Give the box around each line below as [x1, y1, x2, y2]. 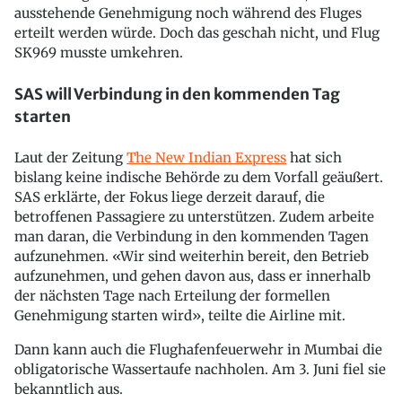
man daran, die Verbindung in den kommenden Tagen [14, 228, 369, 246]
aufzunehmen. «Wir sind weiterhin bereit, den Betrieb [14, 248, 369, 266]
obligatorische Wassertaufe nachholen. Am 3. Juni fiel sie [14, 361, 386, 379]
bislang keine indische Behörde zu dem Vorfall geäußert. [14, 169, 383, 187]
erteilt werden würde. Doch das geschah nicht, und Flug [14, 24, 380, 41]
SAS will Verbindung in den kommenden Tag [14, 83, 340, 104]
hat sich [286, 149, 342, 167]
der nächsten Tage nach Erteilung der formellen [14, 287, 330, 305]
